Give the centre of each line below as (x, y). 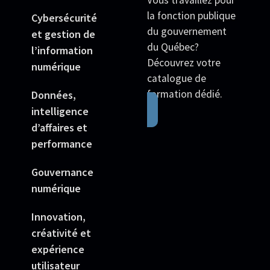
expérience (58, 250)
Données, (54, 95)
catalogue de (177, 79)
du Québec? (173, 47)
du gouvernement (187, 32)
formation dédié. (185, 94)
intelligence (60, 111)
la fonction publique (191, 16)
